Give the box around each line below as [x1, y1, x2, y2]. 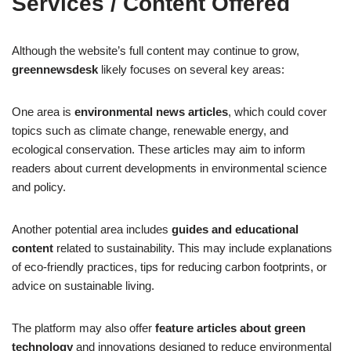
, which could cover [228, 105, 327, 119]
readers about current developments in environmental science [12, 161, 327, 175]
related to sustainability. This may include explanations [53, 241, 332, 255]
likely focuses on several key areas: [98, 63, 284, 77]
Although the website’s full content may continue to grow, [12, 44, 299, 58]
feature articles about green [155, 321, 306, 335]
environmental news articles [74, 105, 228, 119]
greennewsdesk [12, 63, 98, 77]
